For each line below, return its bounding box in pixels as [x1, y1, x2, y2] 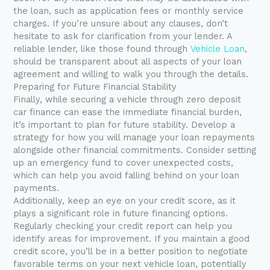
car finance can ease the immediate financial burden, [13, 107, 242, 118]
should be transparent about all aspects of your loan [13, 56, 242, 67]
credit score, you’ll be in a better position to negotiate [13, 246, 248, 257]
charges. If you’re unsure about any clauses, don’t [13, 18, 228, 30]
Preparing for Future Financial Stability [13, 81, 177, 93]
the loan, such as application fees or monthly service [13, 5, 244, 17]
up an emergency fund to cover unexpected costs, [13, 157, 234, 169]
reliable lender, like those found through [13, 43, 191, 55]
